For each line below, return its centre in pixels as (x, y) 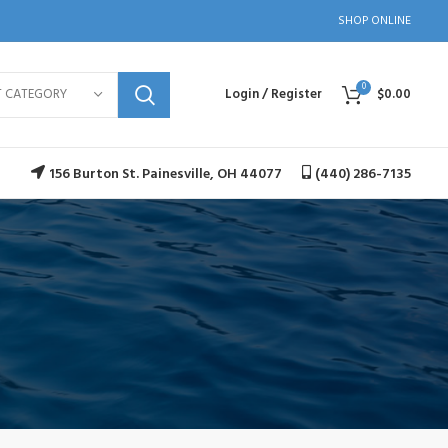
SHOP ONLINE (374, 20)
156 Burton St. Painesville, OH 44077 (165, 174)
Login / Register (273, 94)
